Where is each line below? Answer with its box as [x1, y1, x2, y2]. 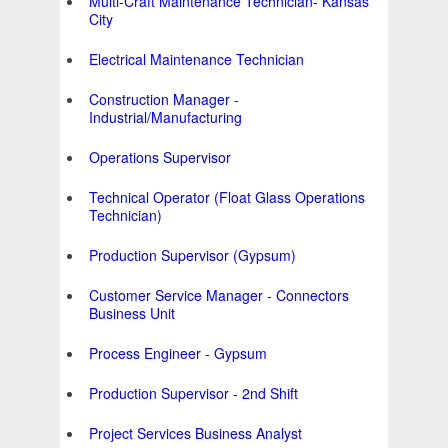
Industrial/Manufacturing [89, 107, 242, 128]
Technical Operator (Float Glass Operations [89, 187, 365, 208]
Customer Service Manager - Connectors [89, 285, 349, 306]
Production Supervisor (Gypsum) [89, 245, 296, 266]
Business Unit [89, 303, 175, 324]
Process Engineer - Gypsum [89, 343, 267, 364]
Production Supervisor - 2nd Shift [89, 383, 298, 404]
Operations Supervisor [89, 147, 231, 168]
